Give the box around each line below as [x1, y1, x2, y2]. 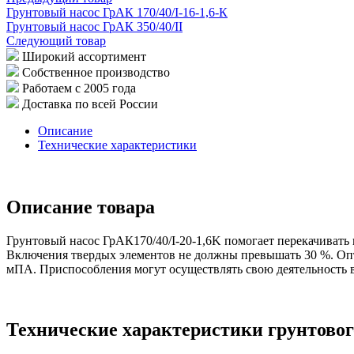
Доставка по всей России [22, 96, 158, 111]
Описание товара [6, 196, 155, 217]
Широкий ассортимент [22, 49, 146, 63]
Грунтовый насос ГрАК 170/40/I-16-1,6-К [6, 5, 228, 19]
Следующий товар [6, 33, 106, 47]
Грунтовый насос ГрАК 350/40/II [6, 19, 183, 33]
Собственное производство [22, 65, 170, 79]
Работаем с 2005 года [22, 81, 136, 95]
